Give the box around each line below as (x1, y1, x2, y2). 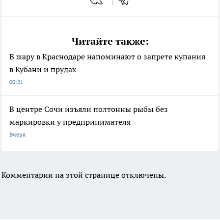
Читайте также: (71, 35, 149, 48)
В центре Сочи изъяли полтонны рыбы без (9, 104, 168, 114)
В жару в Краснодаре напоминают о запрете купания (9, 52, 205, 62)
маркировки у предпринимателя (9, 117, 131, 127)
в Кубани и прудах (9, 64, 76, 75)
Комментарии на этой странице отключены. (1, 170, 166, 180)
